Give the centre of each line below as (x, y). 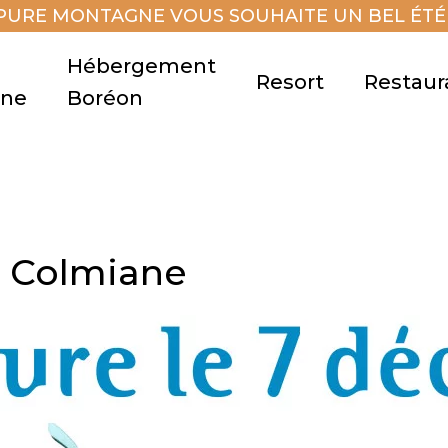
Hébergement (141, 66)
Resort (290, 82)
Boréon (105, 98)
